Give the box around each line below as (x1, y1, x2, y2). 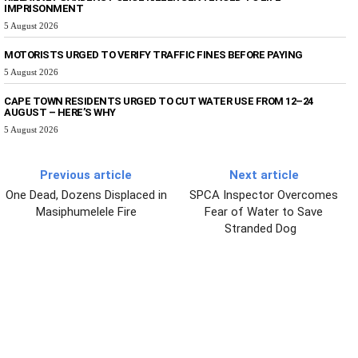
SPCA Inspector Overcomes (189, 187, 339, 202)
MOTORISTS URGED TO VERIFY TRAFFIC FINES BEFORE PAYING (4, 48, 303, 61)
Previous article (40, 167, 133, 182)
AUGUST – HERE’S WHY (4, 105, 116, 118)
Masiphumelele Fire (35, 204, 137, 219)
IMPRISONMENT (4, 2, 83, 14)
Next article (229, 167, 299, 182)
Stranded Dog (225, 221, 304, 236)
